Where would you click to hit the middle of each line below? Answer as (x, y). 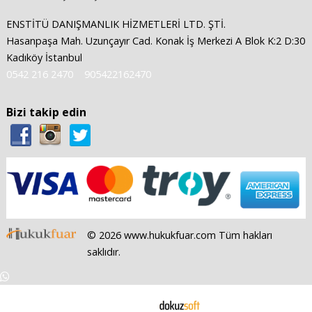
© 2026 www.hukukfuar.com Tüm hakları (179, 235)
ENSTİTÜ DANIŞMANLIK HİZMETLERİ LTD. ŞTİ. (116, 24)
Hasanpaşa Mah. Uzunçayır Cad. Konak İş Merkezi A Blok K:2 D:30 (155, 40)
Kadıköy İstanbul (44, 57)
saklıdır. (103, 251)
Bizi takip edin (46, 112)
